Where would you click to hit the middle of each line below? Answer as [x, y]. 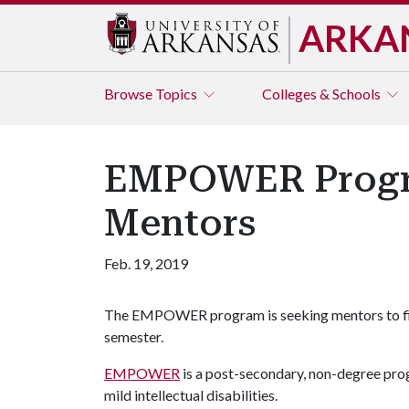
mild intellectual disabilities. [191, 395]
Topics [178, 94]
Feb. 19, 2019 [146, 263]
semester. [134, 336]
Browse [130, 94]
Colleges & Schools [323, 94]
